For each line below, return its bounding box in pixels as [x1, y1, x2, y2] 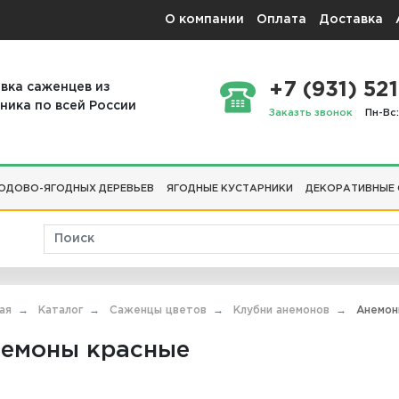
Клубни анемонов [233, 305, 330, 316]
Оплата [256, 14, 306, 25]
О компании [165, 14, 244, 25]
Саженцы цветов [110, 305, 207, 316]
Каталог [38, 305, 83, 316]
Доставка [319, 14, 383, 25]
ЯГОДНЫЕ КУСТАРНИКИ [167, 183, 293, 193]
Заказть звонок [268, 109, 353, 118]
